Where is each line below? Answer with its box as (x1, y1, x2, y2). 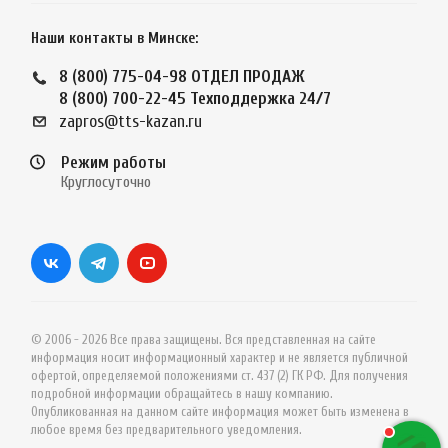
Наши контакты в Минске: (31, 30, 198, 48)
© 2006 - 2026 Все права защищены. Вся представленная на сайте (31, 332, 376, 348)
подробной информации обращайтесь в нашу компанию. (31, 386, 333, 402)
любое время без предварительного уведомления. (31, 422, 302, 438)
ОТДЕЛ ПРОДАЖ (191, 67, 305, 87)
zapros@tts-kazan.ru (59, 112, 202, 132)
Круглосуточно (61, 173, 151, 192)
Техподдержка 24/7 (190, 89, 331, 109)
